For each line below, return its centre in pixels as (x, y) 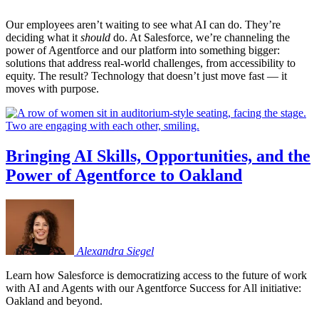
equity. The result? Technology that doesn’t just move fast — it (146, 75)
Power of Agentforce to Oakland (124, 175)
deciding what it (43, 37)
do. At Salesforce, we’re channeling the (200, 37)
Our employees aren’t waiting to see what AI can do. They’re (143, 24)
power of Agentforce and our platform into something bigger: (143, 50)
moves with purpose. (52, 88)
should (95, 37)
